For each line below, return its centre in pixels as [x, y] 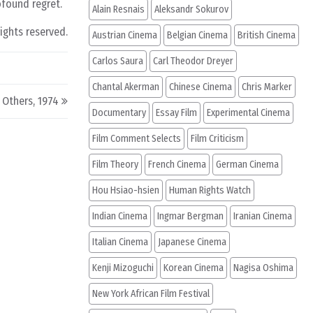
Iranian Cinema [263, 216]
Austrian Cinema [125, 35]
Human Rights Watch [210, 190]
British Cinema [267, 35]
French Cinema [177, 165]
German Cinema [247, 165]
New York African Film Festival [151, 294]
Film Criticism [217, 139]
